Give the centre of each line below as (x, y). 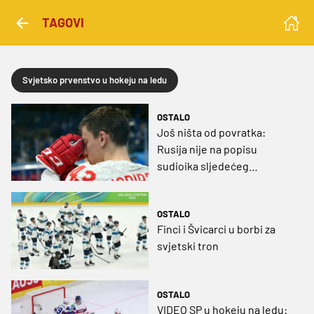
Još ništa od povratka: (211, 132)
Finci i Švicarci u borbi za (216, 229)
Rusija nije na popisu (207, 149)
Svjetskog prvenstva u (212, 183)
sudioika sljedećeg (203, 166)
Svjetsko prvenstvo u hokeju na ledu (95, 80)
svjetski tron (188, 246)
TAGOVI (63, 22)
